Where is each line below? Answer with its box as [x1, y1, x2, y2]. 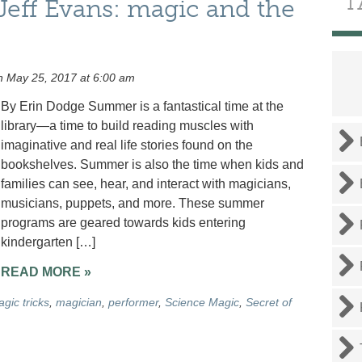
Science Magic [164, 295, 239, 309]
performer [107, 295, 158, 309]
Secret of [245, 295, 292, 309]
